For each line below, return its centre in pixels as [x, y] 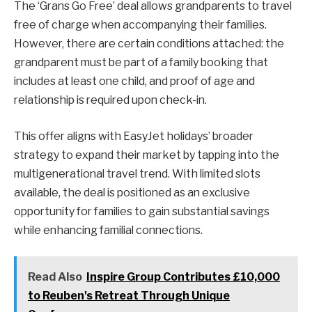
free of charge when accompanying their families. [140, 25]
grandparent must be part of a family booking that [141, 63]
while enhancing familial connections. [108, 230]
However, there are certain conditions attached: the [149, 44]
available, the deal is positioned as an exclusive [132, 192]
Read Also [55, 277]
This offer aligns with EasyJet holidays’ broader [134, 136]
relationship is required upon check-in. [110, 100]
